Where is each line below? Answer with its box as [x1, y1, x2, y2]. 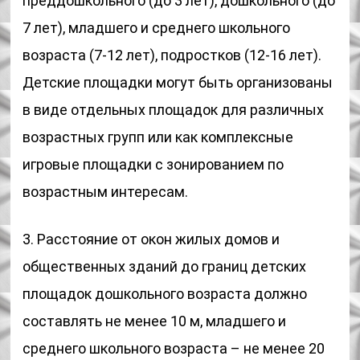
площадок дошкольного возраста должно [22, 285, 308, 302]
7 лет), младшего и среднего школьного [22, 19, 291, 36]
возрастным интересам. [22, 183, 189, 200]
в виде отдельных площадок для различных [22, 101, 325, 118]
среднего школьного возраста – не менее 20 [22, 340, 325, 357]
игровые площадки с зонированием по [22, 156, 284, 173]
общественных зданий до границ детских [22, 258, 307, 275]
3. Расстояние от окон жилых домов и [22, 231, 280, 247]
